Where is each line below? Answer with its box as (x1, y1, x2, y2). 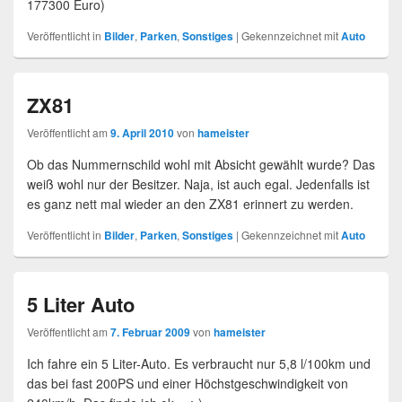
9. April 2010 (110, 124, 174, 141)
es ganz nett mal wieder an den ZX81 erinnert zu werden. (27, 194, 354, 213)
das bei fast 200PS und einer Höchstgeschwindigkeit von (27, 373, 348, 392)
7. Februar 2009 (110, 323, 190, 340)
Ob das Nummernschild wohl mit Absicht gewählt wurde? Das (27, 154, 375, 173)
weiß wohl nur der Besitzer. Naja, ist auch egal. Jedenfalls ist (27, 174, 370, 193)
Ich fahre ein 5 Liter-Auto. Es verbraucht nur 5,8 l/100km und (27, 354, 371, 372)
